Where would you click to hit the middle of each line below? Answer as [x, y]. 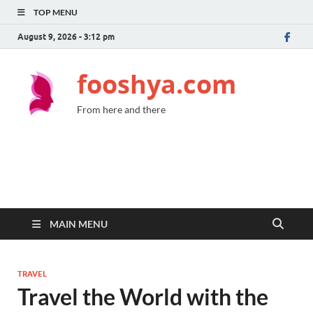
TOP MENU [56, 12]
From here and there [121, 109]
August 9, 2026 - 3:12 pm [66, 36]
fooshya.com [156, 84]
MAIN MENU [79, 224]
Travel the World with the [143, 297]
